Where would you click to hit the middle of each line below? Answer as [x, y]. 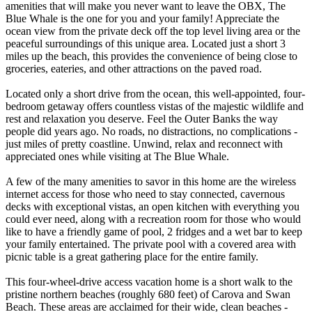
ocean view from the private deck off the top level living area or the [153, 31]
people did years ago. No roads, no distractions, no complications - [151, 131]
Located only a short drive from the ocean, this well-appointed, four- [155, 93]
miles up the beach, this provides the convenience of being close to [151, 56]
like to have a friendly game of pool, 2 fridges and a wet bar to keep [154, 231]
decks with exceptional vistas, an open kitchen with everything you [153, 206]
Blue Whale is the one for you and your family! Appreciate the [142, 18]
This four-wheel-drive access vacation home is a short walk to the [149, 281]
